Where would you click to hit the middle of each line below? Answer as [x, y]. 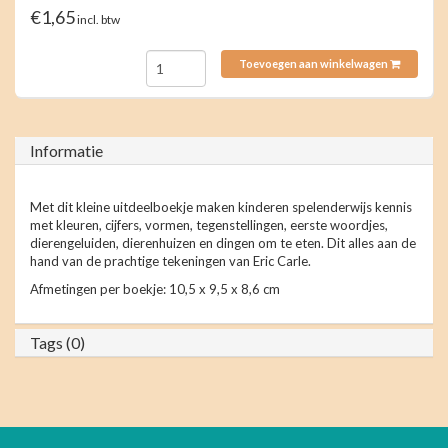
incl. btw [97, 19]
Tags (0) [57, 342]
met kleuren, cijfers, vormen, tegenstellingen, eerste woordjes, [209, 225]
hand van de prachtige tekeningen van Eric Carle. [172, 261]
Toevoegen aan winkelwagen [313, 63]
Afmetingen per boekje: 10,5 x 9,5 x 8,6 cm [155, 289]
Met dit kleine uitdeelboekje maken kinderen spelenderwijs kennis [221, 207]
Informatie [66, 150]
